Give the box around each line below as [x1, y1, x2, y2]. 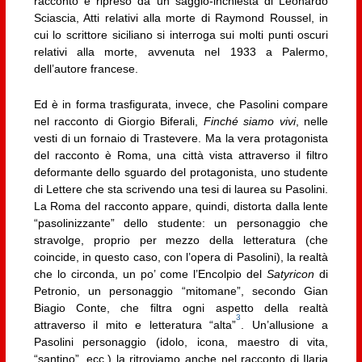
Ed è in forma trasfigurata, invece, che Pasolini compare [33, 97, 329, 111]
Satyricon [267, 267, 315, 280]
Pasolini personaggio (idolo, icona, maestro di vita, [33, 335, 329, 348]
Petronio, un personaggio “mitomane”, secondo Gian [33, 284, 329, 297]
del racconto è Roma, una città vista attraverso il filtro [33, 148, 329, 162]
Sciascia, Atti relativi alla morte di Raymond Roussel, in [33, 11, 329, 25]
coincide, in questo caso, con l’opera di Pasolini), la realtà [33, 250, 329, 263]
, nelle [295, 114, 329, 128]
